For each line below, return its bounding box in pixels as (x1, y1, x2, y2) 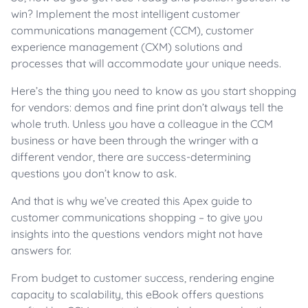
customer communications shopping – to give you (11, 210, 263, 225)
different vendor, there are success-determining (11, 150, 251, 164)
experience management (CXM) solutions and (11, 40, 243, 54)
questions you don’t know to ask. (11, 166, 179, 181)
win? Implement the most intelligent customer (11, 7, 240, 21)
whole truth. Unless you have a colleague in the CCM (11, 117, 273, 131)
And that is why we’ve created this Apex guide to (11, 194, 252, 208)
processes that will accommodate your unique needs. (11, 56, 281, 71)
